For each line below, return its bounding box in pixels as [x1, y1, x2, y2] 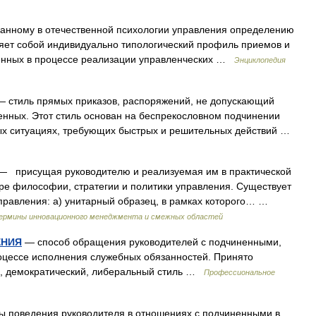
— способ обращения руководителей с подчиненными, [22, 236, 281, 248]
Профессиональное [204, 268, 275, 276]
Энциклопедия [234, 56, 286, 64]
